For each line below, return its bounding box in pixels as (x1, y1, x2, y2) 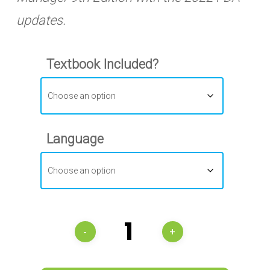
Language (46, 131, 104, 146)
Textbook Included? (46, 57, 159, 72)
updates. (16, 13, 66, 28)
